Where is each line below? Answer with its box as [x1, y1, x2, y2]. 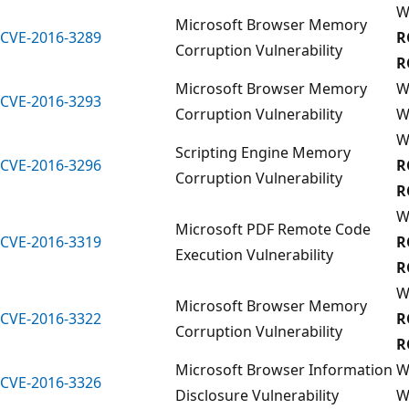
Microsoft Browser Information [175, 359, 393, 380]
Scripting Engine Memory [175, 142, 351, 163]
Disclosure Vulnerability [175, 384, 339, 405]
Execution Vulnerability [175, 244, 333, 265]
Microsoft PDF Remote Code [175, 218, 371, 239]
